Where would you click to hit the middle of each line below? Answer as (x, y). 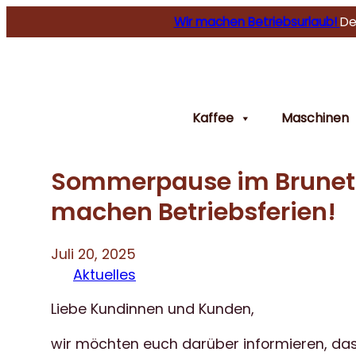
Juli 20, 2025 (93, 253)
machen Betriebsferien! (193, 212)
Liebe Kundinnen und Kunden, (153, 309)
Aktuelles (104, 274)
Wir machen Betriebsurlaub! (257, 22)
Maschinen (315, 118)
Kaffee (213, 118)
